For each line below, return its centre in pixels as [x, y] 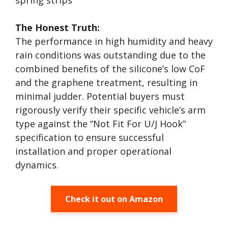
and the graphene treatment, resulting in [106, 82]
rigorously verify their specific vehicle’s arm [110, 110]
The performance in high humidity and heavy [114, 41]
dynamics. [37, 165]
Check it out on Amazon [114, 199]
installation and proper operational [93, 151]
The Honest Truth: [58, 27]
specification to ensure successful [90, 137]
